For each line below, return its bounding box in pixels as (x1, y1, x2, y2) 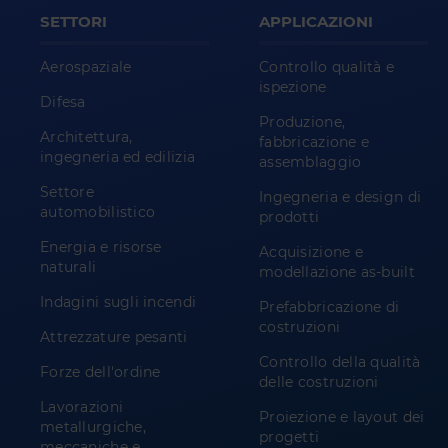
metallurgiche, (40, 418, 146, 436)
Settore (40, 183, 94, 201)
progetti (259, 428, 320, 446)
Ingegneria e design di (259, 188, 422, 206)
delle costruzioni (259, 373, 379, 391)
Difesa (40, 93, 86, 111)
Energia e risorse (40, 238, 162, 256)
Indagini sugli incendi (40, 293, 197, 311)
